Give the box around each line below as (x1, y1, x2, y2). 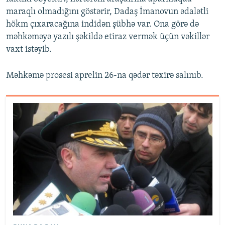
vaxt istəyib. (6, 44, 52, 54)
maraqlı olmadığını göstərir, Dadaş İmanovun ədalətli (6, 7, 208, 17)
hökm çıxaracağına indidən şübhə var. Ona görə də (6, 19, 199, 29)
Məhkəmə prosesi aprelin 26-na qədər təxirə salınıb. (6, 70, 203, 80)
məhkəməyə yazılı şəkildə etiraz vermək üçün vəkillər (6, 32, 209, 42)
